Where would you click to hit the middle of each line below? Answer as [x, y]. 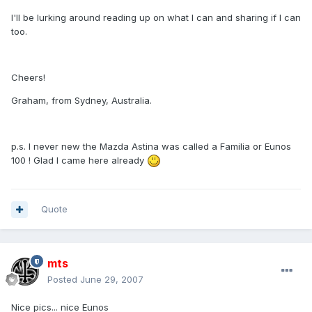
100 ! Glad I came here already [79, 160]
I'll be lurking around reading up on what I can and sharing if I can [156, 17]
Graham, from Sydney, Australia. [81, 100]
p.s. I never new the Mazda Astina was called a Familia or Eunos [151, 146]
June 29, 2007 [112, 280]
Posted [64, 280]
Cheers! [28, 77]
